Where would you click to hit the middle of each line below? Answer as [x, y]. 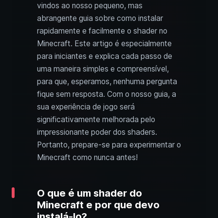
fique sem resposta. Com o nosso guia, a [107, 94]
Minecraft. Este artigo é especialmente [104, 44]
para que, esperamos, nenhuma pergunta [107, 82]
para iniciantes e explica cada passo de [105, 56]
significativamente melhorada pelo [96, 120]
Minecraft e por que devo [98, 205]
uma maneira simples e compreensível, [103, 69]
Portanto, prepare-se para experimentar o [109, 145]
